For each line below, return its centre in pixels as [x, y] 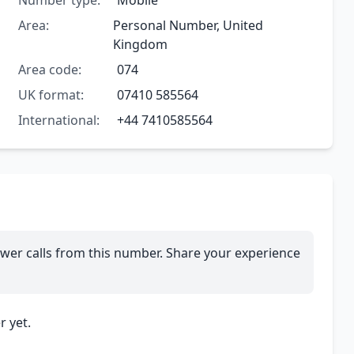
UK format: [51, 95]
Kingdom [141, 45]
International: [58, 121]
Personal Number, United [188, 26]
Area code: [49, 70]
